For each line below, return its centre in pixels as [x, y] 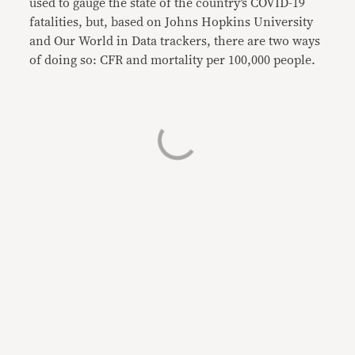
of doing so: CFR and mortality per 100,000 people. [173, 60]
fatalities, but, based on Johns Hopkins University [172, 22]
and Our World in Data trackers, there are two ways [175, 41]
